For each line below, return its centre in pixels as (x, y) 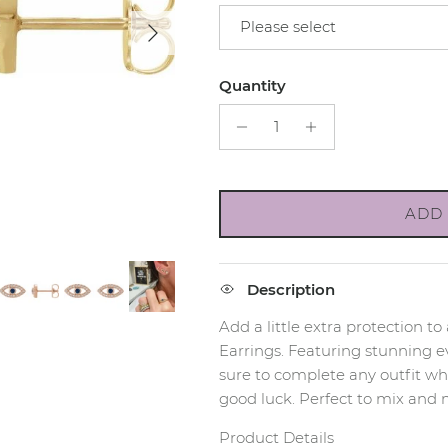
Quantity (252, 85)
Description (290, 289)
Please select (287, 27)
